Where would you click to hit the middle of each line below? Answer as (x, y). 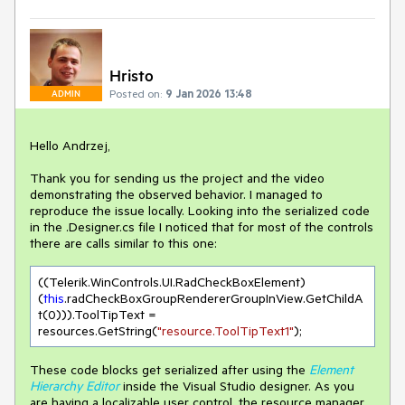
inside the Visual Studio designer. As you (239, 386)
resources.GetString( (98, 331)
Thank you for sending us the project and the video (177, 179)
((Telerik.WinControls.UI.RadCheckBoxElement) (172, 283)
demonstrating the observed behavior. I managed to (176, 195)
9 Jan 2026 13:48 (209, 94)
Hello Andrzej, (70, 146)
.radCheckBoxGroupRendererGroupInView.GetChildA (214, 299)
